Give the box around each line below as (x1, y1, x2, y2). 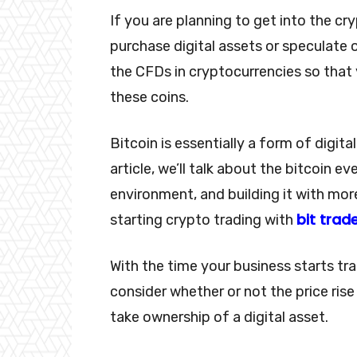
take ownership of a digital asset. (110, 308, 331, 326)
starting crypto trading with (110, 210, 296, 229)
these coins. (110, 88, 189, 106)
